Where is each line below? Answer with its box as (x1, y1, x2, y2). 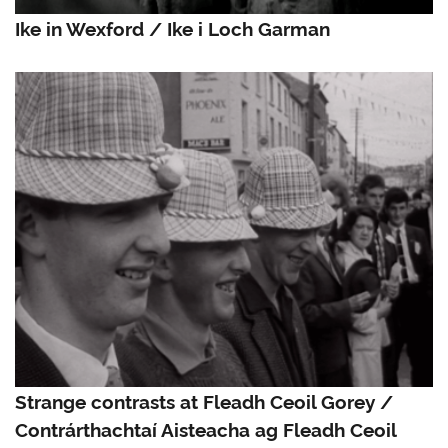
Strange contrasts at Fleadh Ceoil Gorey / (15, 388, 393, 415)
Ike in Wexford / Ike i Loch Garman (15, 15, 330, 42)
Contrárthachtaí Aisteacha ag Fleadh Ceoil (15, 416, 396, 443)
